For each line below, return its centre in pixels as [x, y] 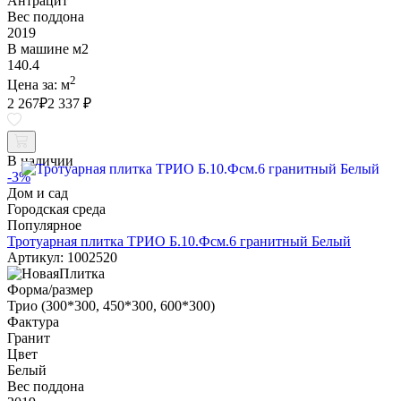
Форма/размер [50, 290]
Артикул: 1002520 [62, 258]
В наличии [40, 161]
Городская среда [56, 209]
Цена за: [34, 85]
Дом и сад [38, 193]
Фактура [33, 322]
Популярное [44, 226]
